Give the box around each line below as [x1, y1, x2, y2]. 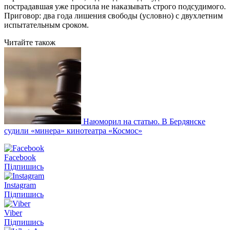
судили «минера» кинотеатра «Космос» [4, 126, 142, 135]
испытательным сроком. [4, 20, 89, 29]
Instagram [4, 180, 36, 189]
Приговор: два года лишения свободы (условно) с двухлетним [4, 11, 223, 20]
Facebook [4, 152, 36, 162]
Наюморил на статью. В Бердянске [83, 117, 205, 126]
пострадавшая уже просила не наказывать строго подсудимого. [4, 2, 226, 11]
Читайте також [4, 37, 55, 47]
